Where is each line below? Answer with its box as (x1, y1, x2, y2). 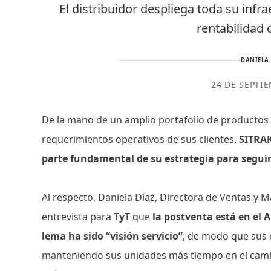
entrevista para (42, 210, 114, 224)
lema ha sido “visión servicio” (42, 229, 183, 243)
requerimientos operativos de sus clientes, (42, 132, 240, 146)
